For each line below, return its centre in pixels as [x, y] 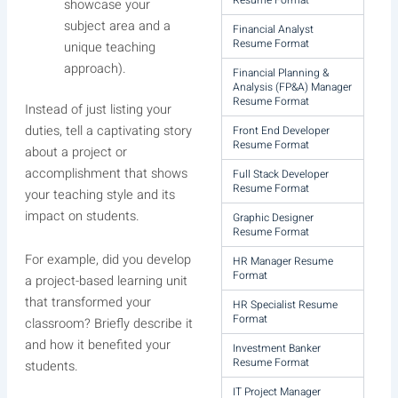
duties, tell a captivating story [108, 131]
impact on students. [82, 216]
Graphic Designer [274, 218]
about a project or [76, 152]
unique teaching [109, 47]
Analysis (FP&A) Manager [293, 87]
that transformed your [88, 303]
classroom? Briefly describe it [108, 324]
